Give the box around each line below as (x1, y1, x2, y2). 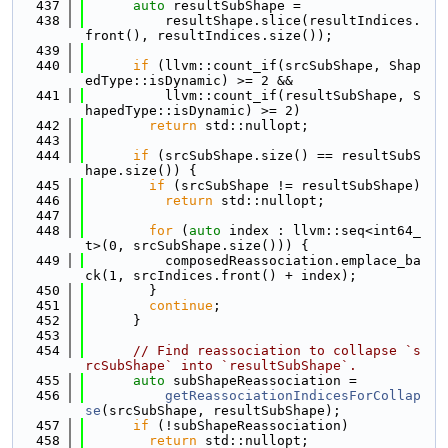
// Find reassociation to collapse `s (133, 343, 421, 358)
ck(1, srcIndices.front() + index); (85, 268, 357, 283)
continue (149, 298, 213, 313)
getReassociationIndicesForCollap (165, 388, 421, 403)
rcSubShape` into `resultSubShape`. (85, 358, 357, 373)
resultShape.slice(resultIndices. (85, 13, 421, 28)
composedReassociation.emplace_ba (85, 253, 421, 268)
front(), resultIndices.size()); (85, 28, 333, 43)
